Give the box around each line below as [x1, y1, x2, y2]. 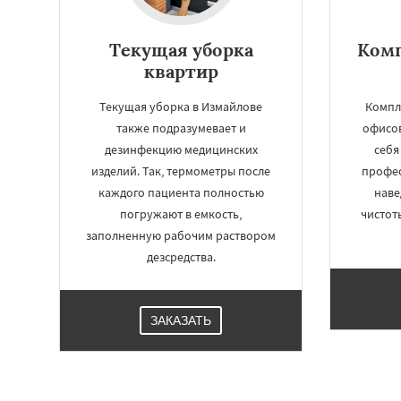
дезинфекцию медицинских [104, 141, 258, 158]
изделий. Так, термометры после [91, 163, 271, 179]
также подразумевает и [115, 120, 246, 136]
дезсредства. [146, 249, 216, 265]
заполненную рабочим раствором [86, 227, 277, 243]
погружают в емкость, [120, 206, 243, 222]
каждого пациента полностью [98, 184, 264, 200]
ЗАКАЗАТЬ [150, 313, 212, 328]
